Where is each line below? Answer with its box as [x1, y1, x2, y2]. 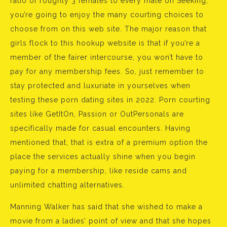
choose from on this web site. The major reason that [10, 25, 207, 33]
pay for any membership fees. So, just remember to [10, 67, 204, 75]
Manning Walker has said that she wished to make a [10, 203, 203, 211]
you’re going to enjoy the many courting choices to [10, 11, 204, 19]
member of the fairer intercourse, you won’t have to [10, 53, 203, 61]
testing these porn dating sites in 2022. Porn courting [10, 96, 210, 104]
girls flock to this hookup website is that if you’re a [10, 39, 200, 47]
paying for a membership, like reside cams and [10, 167, 187, 175]
